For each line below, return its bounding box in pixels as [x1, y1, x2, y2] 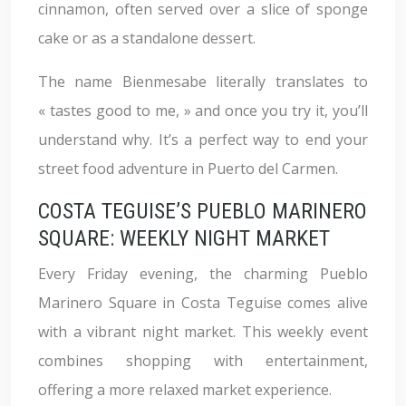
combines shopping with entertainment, [38, 351, 368, 371]
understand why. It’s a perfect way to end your [38, 130, 368, 150]
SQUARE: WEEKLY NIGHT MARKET [38, 226, 330, 251]
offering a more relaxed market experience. [38, 380, 332, 400]
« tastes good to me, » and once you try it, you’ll [38, 101, 368, 121]
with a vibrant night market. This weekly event [38, 322, 368, 342]
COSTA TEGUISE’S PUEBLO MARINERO [38, 198, 367, 224]
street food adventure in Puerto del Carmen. [38, 159, 338, 179]
